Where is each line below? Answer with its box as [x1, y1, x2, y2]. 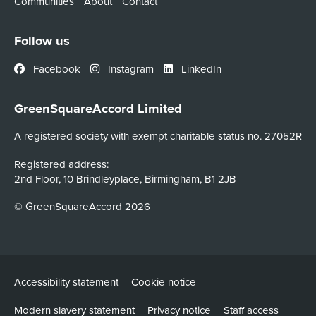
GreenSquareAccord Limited [13, 99, 182, 119]
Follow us [13, 31, 70, 51]
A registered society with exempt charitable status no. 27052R [13, 128, 302, 144]
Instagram [104, 61, 154, 76]
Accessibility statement [13, 274, 119, 290]
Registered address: [13, 156, 109, 171]
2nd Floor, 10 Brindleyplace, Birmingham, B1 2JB [13, 171, 236, 186]
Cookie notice [130, 274, 196, 290]
